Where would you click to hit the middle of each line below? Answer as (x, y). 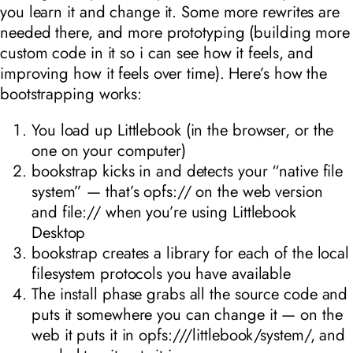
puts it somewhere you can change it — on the (187, 315)
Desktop (59, 233)
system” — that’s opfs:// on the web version (177, 192)
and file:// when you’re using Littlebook (164, 212)
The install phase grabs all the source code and (190, 294)
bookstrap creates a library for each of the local (191, 253)
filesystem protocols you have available (162, 274)
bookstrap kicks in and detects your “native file (188, 171)
